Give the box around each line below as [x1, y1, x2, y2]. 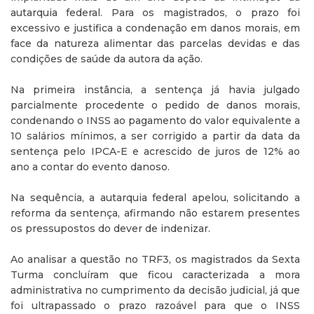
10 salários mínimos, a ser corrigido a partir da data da [11, 130, 300, 142]
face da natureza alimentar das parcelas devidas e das [11, 37, 300, 50]
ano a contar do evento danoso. [11, 161, 170, 173]
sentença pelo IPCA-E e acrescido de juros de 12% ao [11, 145, 300, 158]
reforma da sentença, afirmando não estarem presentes [11, 207, 300, 219]
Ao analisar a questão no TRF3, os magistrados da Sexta [11, 253, 300, 266]
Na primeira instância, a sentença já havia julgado [11, 83, 300, 96]
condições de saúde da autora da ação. [11, 53, 203, 65]
